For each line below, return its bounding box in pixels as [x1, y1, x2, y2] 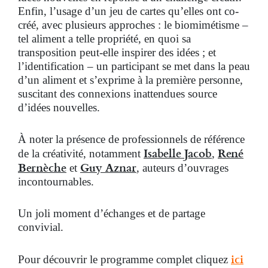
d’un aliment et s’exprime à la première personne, [18, 74, 243, 86]
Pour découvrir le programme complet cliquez [18, 253, 231, 266]
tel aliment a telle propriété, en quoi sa [18, 32, 191, 45]
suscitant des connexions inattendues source [18, 87, 217, 100]
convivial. [18, 221, 63, 233]
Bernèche [18, 159, 66, 176]
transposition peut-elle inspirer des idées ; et [18, 46, 216, 59]
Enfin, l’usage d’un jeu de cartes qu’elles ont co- [18, 5, 239, 17]
